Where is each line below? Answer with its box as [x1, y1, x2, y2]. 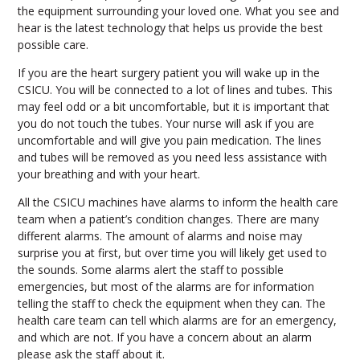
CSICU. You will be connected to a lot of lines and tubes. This [17, 81, 333, 97]
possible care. [17, 36, 88, 52]
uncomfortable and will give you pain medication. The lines [17, 132, 321, 148]
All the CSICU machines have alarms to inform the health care [17, 194, 338, 210]
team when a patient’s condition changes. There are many [17, 211, 319, 227]
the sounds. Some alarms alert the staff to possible [17, 261, 284, 277]
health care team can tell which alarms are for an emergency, [17, 312, 337, 328]
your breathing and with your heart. [17, 166, 200, 182]
